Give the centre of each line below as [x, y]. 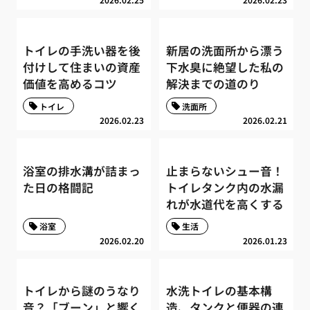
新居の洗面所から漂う [225, 50]
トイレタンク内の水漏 [225, 187]
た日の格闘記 [58, 187]
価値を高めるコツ [70, 83]
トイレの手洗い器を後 [82, 50]
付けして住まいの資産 [82, 67]
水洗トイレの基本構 [219, 291]
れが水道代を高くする [225, 204]
